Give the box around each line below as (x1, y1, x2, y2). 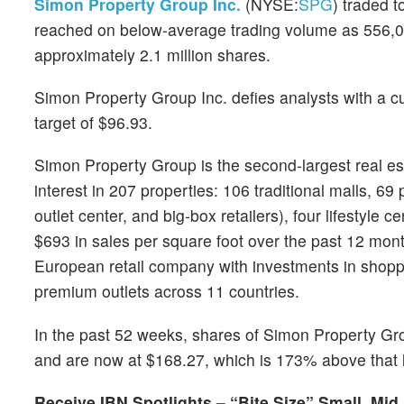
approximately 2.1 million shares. (34, 43, 271, 66)
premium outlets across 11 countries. (34, 280, 299, 303)
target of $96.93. (34, 111, 152, 134)
